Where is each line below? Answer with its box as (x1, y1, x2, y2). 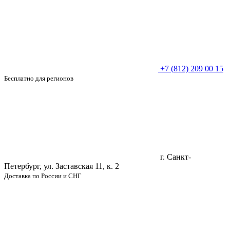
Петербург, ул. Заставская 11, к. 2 (4, 162, 119, 171)
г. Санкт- (160, 152, 191, 162)
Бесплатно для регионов (4, 74, 73, 83)
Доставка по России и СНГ (4, 172, 82, 180)
